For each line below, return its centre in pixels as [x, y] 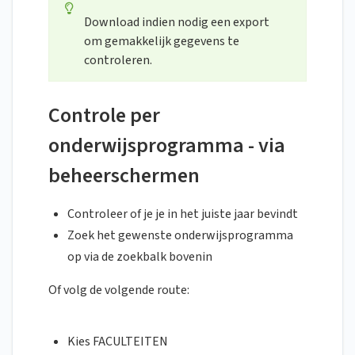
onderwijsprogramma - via [167, 146]
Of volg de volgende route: [119, 290]
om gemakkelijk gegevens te [162, 42]
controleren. [118, 61]
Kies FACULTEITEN [118, 342]
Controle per [104, 116]
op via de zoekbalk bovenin [141, 257]
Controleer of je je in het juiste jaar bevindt [183, 214]
